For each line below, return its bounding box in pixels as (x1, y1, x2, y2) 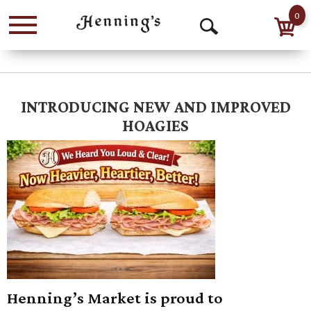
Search (208, 58, 255, 77)
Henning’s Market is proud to (7, 289, 223, 307)
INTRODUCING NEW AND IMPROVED (20, 97, 291, 116)
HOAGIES (122, 116, 189, 135)
